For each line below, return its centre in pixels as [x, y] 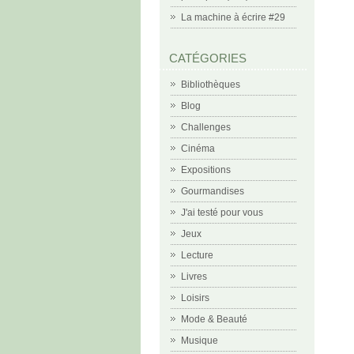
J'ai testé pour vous [222, 213]
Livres [194, 277]
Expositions [206, 170]
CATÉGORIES [208, 58]
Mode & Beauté [214, 319]
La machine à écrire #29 [233, 17]
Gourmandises [213, 191]
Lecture [197, 255]
